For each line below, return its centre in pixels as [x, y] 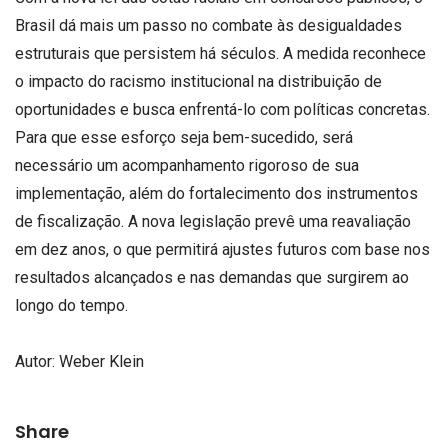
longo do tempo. [71, 306]
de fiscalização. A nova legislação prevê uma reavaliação [213, 222]
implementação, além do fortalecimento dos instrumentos [216, 194]
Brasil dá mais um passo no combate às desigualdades [208, 26]
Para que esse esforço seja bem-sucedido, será [184, 138]
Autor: [37, 361]
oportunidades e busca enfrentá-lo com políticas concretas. [222, 110]
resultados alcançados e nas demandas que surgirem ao [212, 278]
